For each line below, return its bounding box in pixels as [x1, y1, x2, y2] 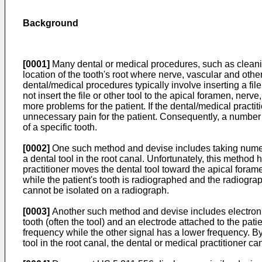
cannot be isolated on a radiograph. [23, 185, 169, 195]
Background [23, 18, 78, 28]
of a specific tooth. [23, 122, 97, 132]
